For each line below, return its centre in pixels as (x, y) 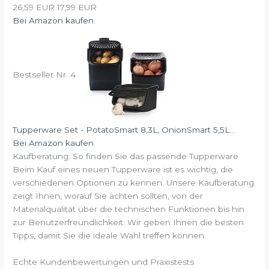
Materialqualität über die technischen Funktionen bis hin (129, 209)
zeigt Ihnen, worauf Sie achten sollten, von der (108, 195)
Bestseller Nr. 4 (44, 74)
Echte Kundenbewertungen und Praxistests (104, 261)
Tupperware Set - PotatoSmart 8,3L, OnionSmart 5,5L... (124, 129)
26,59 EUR (34, 7)
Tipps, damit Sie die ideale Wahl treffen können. (110, 235)
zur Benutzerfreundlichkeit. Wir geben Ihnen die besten (128, 222)
